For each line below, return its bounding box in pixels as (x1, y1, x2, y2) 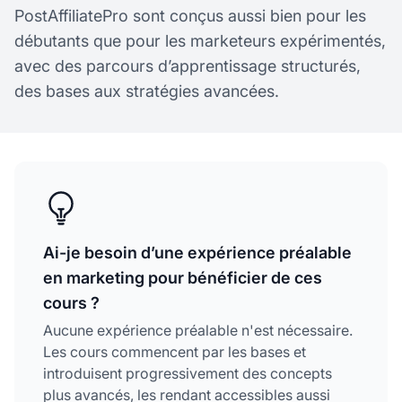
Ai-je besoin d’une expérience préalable (43, 242, 352, 262)
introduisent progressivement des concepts (43, 363, 332, 382)
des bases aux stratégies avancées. (14, 81, 279, 100)
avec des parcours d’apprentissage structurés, (14, 56, 361, 75)
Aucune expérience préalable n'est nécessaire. (43, 320, 353, 339)
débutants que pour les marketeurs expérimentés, (14, 31, 386, 50)
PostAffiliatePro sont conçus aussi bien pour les (14, 5, 366, 25)
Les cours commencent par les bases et (43, 342, 306, 361)
